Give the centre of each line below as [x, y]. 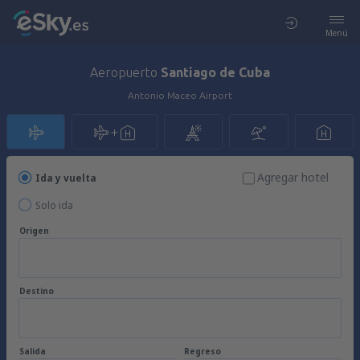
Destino [37, 291]
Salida [33, 351]
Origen [34, 231]
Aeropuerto [125, 72]
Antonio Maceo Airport [180, 95]
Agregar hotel [293, 177]
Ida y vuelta [66, 178]
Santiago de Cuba [215, 72]
